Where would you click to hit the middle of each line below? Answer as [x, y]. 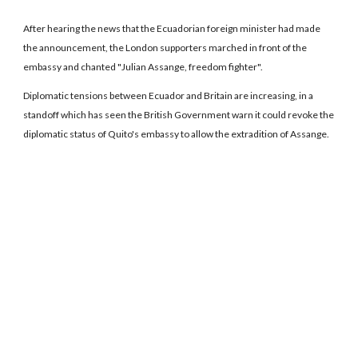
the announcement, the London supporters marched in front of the [165, 47]
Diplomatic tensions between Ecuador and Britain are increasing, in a [169, 95]
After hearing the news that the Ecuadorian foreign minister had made [172, 28]
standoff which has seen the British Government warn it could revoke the [179, 114]
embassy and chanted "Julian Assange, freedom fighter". [143, 66]
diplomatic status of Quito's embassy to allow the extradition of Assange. [177, 133]
